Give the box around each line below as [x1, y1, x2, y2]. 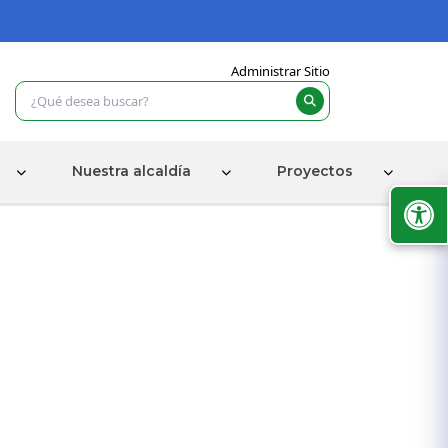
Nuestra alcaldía [71, 162, 191, 181]
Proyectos [276, 162, 353, 181]
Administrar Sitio [231, 61, 330, 80]
